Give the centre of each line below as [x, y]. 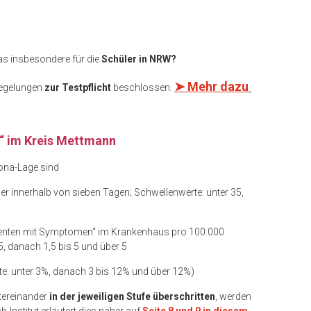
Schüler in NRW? [140, 59]
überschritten [184, 296]
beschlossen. [143, 87]
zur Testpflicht [78, 87]
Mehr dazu [218, 86]
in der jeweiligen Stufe [100, 296]
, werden [233, 296]
